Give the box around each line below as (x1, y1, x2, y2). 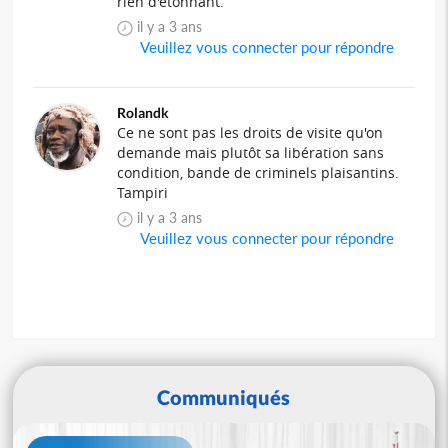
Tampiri (117, 182, 169, 202)
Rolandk (117, 103, 170, 121)
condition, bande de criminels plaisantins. (117, 162, 400, 182)
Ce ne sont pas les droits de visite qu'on (117, 122, 384, 142)
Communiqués (157, 384, 291, 409)
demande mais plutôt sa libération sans (117, 142, 385, 162)
